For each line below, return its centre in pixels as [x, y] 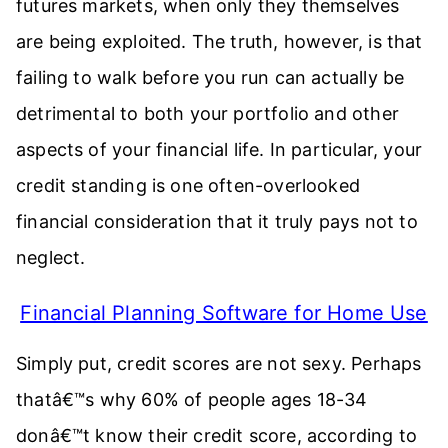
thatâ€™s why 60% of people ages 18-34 [192, 399]
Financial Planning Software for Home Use [224, 312]
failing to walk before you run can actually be [210, 77]
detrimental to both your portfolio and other [207, 113]
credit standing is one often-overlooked [188, 185]
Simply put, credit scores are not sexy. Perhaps [219, 363]
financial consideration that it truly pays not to [217, 221]
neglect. [51, 257]
